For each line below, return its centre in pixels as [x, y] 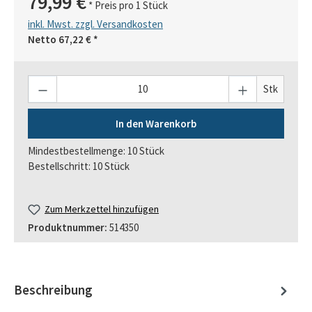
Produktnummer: [69, 227]
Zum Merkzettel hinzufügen [102, 209]
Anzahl [42, 82]
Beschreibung [53, 290]
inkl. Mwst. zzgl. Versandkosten [95, 24]
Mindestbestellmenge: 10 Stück [96, 151]
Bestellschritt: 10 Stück [79, 166]
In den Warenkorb [156, 123]
